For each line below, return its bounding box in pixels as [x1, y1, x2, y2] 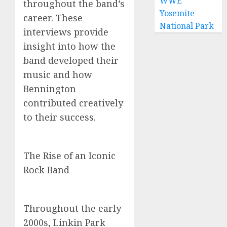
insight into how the [23, 40, 116, 52]
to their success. [23, 111, 96, 123]
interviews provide [23, 26, 108, 38]
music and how [23, 68, 92, 81]
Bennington [23, 83, 76, 95]
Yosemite [160, 8, 195, 19]
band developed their [23, 54, 119, 66]
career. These [23, 12, 83, 24]
